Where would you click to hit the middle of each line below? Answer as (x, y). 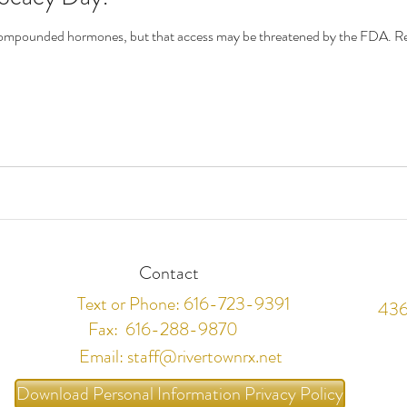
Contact (169, 273)
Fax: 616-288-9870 (163, 329)
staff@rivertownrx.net (205, 356)
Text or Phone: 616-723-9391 (183, 303)
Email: (103, 356)
